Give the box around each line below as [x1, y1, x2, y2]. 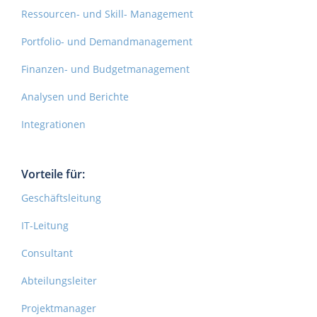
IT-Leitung [21, 219, 69, 233]
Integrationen [21, 117, 86, 132]
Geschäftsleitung [21, 191, 101, 205]
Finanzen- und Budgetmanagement [21, 62, 190, 76]
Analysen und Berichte [21, 90, 129, 104]
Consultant [21, 246, 73, 260]
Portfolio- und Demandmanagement [21, 35, 192, 49]
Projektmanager [21, 301, 96, 316]
